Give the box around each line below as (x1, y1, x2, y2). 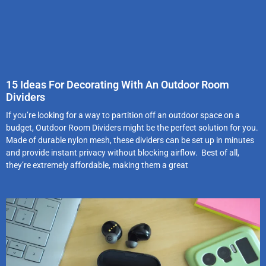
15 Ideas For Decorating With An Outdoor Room (6, 78, 229, 91)
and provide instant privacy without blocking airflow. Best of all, (6, 148, 239, 158)
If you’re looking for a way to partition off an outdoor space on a (6, 110, 240, 121)
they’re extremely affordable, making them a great (6, 160, 188, 170)
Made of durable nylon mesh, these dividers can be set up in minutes (6, 135, 254, 145)
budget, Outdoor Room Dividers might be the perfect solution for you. (6, 123, 258, 133)
